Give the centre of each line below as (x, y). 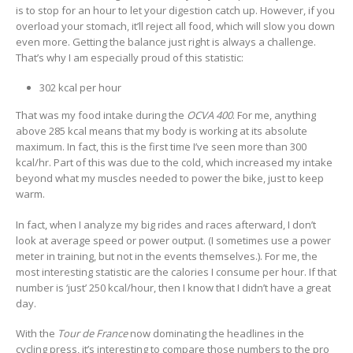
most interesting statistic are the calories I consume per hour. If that (176, 271)
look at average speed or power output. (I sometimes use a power (173, 240)
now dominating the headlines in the (216, 334)
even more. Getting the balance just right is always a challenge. (166, 41)
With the (37, 334)
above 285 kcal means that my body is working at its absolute (162, 131)
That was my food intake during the (101, 115)
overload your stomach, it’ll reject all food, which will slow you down (175, 26)
